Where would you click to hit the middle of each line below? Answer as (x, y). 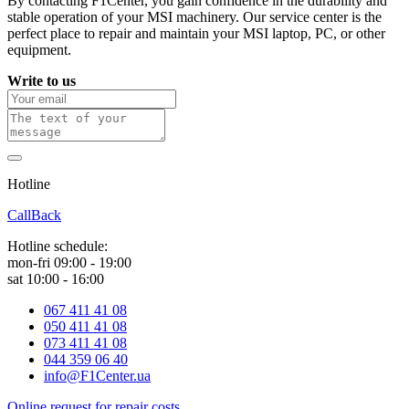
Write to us (42, 81)
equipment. (39, 50)
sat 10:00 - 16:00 (56, 279)
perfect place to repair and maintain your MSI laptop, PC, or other (196, 34)
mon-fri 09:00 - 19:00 (69, 263)
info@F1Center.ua (97, 376)
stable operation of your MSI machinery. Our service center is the (194, 17)
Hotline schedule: (58, 246)
